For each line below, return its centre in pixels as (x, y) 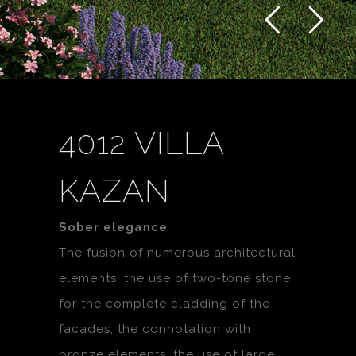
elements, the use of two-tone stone (175, 278)
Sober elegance (113, 227)
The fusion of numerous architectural (177, 253)
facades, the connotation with (155, 329)
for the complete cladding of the (164, 304)
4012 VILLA (141, 143)
